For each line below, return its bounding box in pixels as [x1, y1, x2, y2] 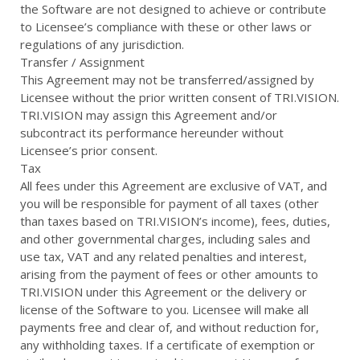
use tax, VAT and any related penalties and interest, [20, 248, 307, 264]
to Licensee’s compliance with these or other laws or [20, 18, 312, 35]
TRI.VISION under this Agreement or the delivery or [20, 284, 307, 300]
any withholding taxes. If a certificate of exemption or [20, 337, 315, 353]
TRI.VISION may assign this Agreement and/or [20, 107, 277, 123]
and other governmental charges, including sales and [20, 231, 310, 247]
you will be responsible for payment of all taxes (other [20, 195, 319, 211]
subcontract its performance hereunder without [20, 125, 284, 141]
